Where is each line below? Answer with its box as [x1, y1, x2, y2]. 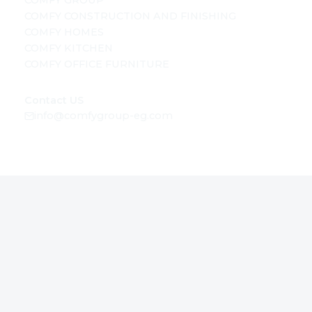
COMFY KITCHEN [24, 42, 113, 55]
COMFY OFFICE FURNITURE [24, 58, 169, 71]
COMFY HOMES [24, 26, 104, 39]
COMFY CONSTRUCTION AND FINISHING [24, 10, 236, 23]
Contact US [24, 94, 84, 107]
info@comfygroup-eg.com [34, 109, 173, 123]
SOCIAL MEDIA [24, 214, 95, 226]
